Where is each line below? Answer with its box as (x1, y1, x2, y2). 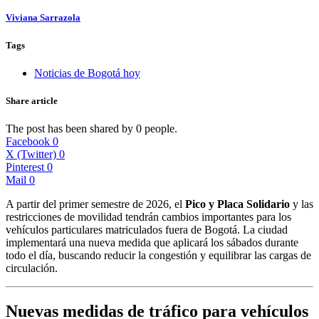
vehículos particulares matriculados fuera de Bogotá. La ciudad (6, 224, 288, 236)
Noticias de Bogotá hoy (34, 66, 140, 79)
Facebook (6, 135, 50, 148)
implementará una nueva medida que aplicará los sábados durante (6, 236, 298, 249)
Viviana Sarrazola (6, 12, 80, 23)
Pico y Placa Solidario (185, 198, 290, 211)
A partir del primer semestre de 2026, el (6, 198, 185, 211)
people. (145, 122, 177, 135)
